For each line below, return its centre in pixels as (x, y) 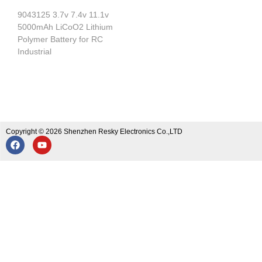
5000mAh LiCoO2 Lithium (65, 27)
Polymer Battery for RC (60, 39)
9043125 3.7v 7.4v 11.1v (63, 14)
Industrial (35, 51)
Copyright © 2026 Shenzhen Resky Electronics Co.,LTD (94, 131)
